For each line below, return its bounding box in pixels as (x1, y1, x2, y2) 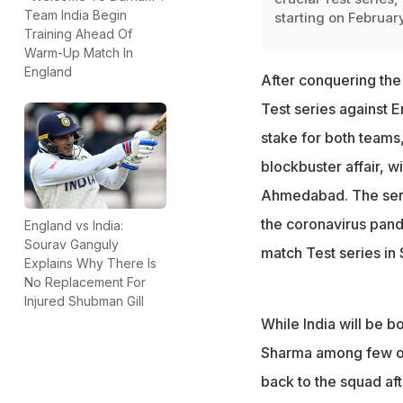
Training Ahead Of (24, 25, 132, 41)
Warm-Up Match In (24, 44, 133, 60)
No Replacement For (24, 273, 146, 290)
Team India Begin (24, 6, 127, 22)
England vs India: (24, 217, 123, 233)
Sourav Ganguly (24, 236, 119, 252)
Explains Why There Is (24, 255, 157, 271)
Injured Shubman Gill (24, 292, 144, 309)
